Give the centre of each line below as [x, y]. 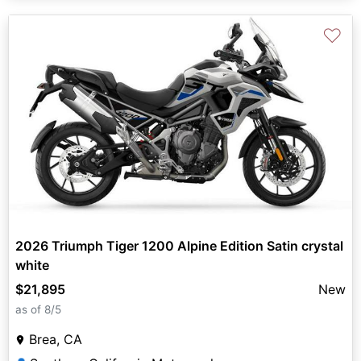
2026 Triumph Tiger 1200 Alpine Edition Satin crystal [179, 246]
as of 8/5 [38, 310]
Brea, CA [56, 340]
